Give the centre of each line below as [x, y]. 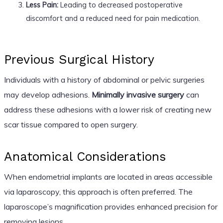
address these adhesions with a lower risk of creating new [108, 109]
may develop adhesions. [48, 94]
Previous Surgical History [79, 59]
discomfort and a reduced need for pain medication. [113, 18]
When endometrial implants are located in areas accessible [108, 176]
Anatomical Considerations [85, 156]
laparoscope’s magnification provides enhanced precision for [111, 206]
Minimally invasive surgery [138, 94]
